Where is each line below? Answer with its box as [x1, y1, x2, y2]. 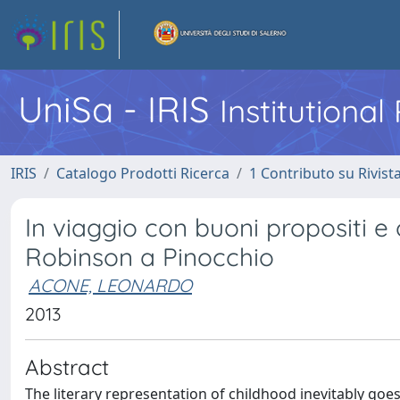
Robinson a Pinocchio [25, 241, 274, 272]
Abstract [25, 354, 109, 380]
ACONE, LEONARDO [29, 274, 192, 296]
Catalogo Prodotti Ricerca [56, 163, 229, 183]
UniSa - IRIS [18, 87, 220, 131]
